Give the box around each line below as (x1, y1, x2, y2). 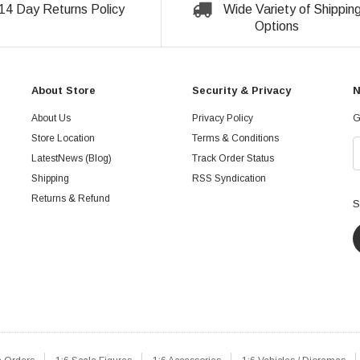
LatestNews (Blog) (31, 152, 112, 164)
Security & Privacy (192, 84, 291, 96)
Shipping (31, 172, 69, 184)
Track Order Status (192, 152, 274, 164)
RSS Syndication (192, 172, 266, 184)
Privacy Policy (192, 112, 253, 124)
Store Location (31, 132, 95, 144)
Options (255, 18, 299, 33)
